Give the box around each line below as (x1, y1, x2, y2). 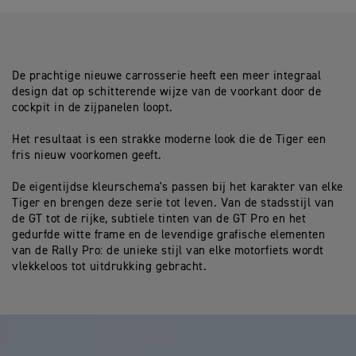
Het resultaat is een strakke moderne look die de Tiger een (12, 133, 326, 145)
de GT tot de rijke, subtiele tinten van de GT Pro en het (12, 213, 306, 225)
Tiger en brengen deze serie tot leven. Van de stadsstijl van (12, 197, 334, 209)
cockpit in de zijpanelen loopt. (12, 102, 173, 114)
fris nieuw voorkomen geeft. (12, 149, 162, 161)
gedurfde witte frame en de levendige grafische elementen (12, 229, 325, 241)
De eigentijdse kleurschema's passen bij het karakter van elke (12, 181, 343, 193)
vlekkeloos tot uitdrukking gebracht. (12, 261, 207, 273)
